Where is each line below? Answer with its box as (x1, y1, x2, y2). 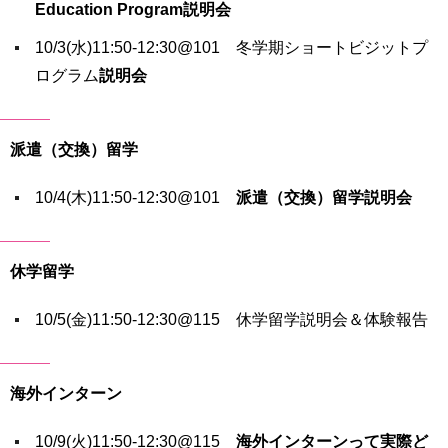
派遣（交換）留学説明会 (236, 186, 412, 209)
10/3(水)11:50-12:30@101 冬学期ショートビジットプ (35, 36, 428, 59)
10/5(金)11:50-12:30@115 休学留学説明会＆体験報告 (35, 308, 428, 331)
